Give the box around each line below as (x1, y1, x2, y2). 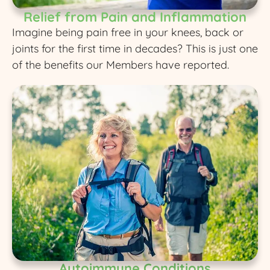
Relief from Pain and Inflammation (24, 8, 246, 26)
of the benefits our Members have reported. (12, 58, 229, 72)
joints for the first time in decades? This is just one (12, 42, 258, 56)
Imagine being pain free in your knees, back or (12, 25, 243, 40)
